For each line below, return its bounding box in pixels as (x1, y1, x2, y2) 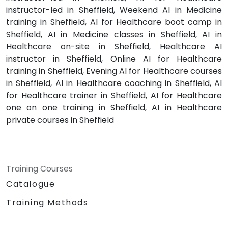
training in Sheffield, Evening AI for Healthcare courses (6, 65, 222, 77)
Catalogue (6, 178, 55, 190)
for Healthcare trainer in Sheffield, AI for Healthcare (6, 89, 222, 101)
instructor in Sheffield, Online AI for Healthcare (6, 52, 222, 65)
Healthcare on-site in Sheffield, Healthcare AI (6, 40, 222, 52)
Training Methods (6, 196, 89, 208)
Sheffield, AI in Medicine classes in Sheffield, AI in (6, 28, 222, 40)
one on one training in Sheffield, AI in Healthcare (6, 101, 222, 113)
